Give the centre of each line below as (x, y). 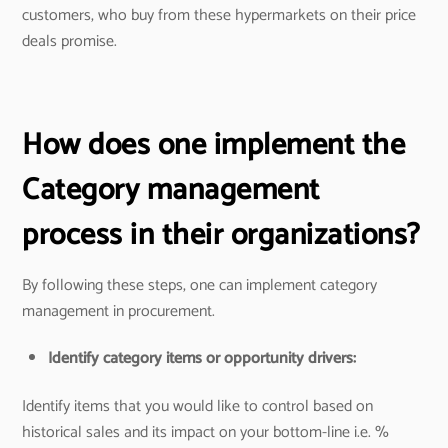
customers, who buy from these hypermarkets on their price (219, 16)
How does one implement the (214, 146)
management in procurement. (119, 312)
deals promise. (70, 42)
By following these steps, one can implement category (200, 286)
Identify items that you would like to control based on (198, 407)
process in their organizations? (221, 236)
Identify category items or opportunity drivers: (202, 358)
